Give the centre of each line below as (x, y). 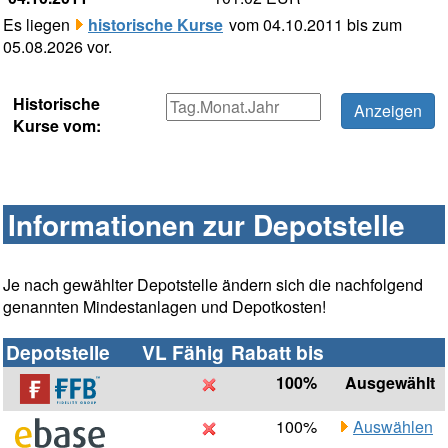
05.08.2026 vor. (57, 47)
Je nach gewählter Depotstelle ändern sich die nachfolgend (213, 285)
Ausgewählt (390, 383)
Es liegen (38, 25)
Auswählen (393, 427)
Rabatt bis (277, 352)
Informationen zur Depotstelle (206, 225)
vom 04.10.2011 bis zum (313, 25)
